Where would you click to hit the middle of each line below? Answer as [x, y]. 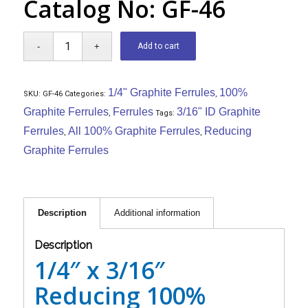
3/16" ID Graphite [218, 112]
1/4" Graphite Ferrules [161, 92]
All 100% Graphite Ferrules [134, 131]
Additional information [157, 213]
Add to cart [158, 46]
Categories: [86, 94]
